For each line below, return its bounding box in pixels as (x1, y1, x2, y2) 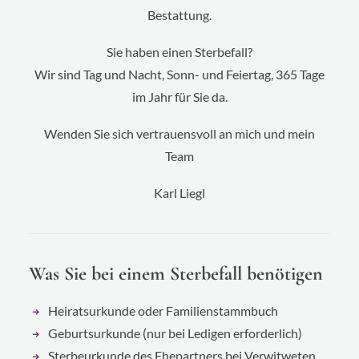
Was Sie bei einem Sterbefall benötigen (29, 262, 323, 285)
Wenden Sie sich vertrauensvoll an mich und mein (44, 126, 315, 141)
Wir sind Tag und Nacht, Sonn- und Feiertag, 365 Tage (34, 67, 325, 82)
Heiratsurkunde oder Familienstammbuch (48, 303, 278, 318)
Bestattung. (147, 7, 212, 22)
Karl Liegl (154, 185, 205, 200)
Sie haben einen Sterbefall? (107, 44, 252, 59)
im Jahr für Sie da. (131, 89, 228, 104)
